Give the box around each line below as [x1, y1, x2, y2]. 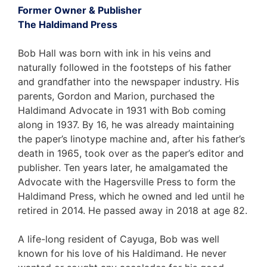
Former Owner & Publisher [18, 4, 142, 16]
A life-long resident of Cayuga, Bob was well [18, 232, 219, 245]
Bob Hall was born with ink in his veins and [18, 46, 211, 59]
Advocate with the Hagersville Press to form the [18, 175, 235, 188]
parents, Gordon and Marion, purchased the [18, 89, 215, 102]
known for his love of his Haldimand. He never [18, 247, 226, 259]
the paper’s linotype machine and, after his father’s [18, 132, 245, 145]
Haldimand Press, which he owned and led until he [18, 190, 244, 202]
